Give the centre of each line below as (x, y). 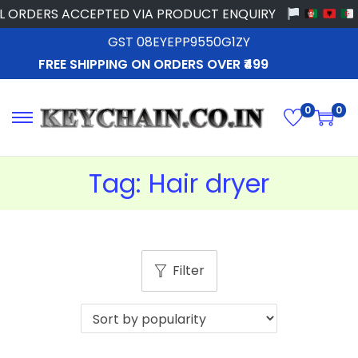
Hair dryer (209, 184)
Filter (188, 271)
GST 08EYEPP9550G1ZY (179, 42)
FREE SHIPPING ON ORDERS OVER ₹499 (153, 64)
